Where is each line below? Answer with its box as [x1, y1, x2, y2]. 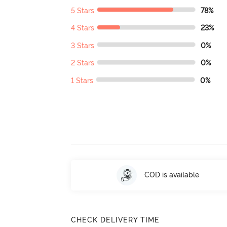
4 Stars [71, 24, 95, 32]
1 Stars [71, 76, 94, 85]
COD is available [144, 171, 199, 179]
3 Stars [71, 41, 95, 50]
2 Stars [71, 59, 95, 67]
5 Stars [71, 6, 95, 15]
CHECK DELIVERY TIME [71, 215, 160, 224]
